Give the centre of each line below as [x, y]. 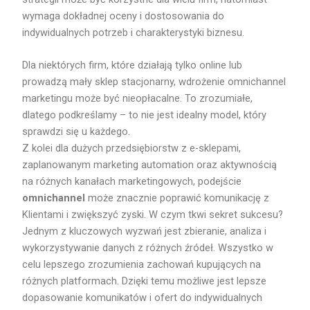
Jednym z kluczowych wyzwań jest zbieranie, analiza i [145, 231]
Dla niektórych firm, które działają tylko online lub [133, 65]
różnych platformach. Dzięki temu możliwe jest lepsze [145, 281]
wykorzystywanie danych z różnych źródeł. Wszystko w [148, 248]
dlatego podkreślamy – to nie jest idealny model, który [145, 115]
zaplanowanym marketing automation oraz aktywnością [150, 165]
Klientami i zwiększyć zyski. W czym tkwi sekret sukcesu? [153, 215]
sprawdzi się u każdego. [76, 132]
